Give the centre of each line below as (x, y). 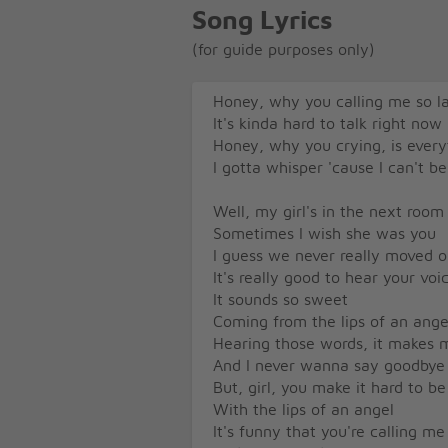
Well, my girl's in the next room (328, 211)
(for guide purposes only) (283, 49)
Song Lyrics (262, 21)
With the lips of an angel (303, 409)
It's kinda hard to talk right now (327, 123)
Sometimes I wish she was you (324, 233)
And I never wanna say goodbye (329, 365)
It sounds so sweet (280, 299)
